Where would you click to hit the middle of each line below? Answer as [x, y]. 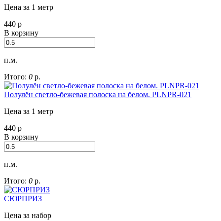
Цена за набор [28, 216]
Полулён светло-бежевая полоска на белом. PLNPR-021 [98, 95]
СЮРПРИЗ [23, 199]
